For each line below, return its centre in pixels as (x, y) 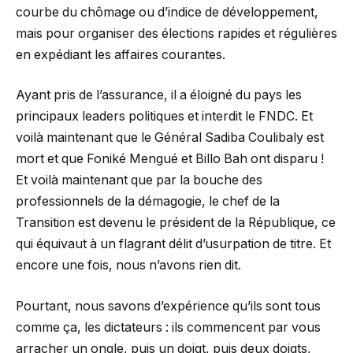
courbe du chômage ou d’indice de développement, (167, 12)
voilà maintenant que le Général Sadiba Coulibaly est (170, 138)
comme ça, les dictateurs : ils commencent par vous (168, 327)
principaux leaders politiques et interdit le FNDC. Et (164, 117)
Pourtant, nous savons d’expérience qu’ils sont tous (168, 306)
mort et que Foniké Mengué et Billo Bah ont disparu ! (170, 159)
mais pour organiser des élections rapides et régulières (176, 33)
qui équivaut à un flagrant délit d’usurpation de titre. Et (173, 244)
